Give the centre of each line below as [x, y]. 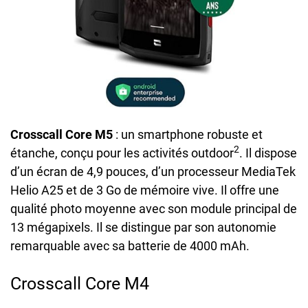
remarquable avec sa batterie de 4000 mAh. [130, 246]
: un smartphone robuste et [188, 135]
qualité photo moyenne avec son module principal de [154, 209]
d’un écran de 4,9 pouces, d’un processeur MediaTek [153, 172]
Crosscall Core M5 [62, 135]
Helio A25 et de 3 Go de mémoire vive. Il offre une [145, 190]
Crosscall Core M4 [80, 284]
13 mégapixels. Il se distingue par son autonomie [143, 228]
